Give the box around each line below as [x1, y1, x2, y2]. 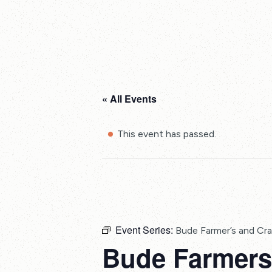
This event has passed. [117, 128, 216, 140]
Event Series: [115, 223, 175, 237]
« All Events [102, 92, 157, 106]
